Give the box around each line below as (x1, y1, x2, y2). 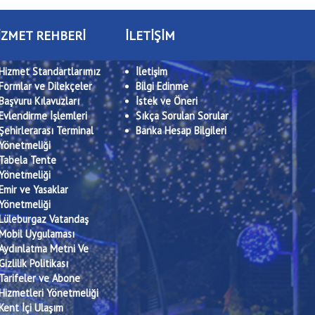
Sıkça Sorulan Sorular (136, 109, 229, 122)
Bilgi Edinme (136, 79, 188, 93)
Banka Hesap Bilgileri (136, 124, 226, 137)
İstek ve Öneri (136, 94, 198, 108)
